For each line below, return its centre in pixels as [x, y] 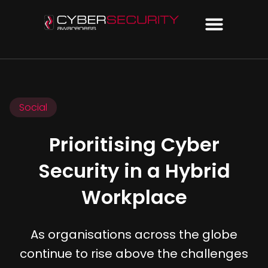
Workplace [134, 197]
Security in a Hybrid [134, 171]
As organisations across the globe [134, 234]
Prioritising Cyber [134, 144]
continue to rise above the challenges [134, 254]
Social [33, 107]
